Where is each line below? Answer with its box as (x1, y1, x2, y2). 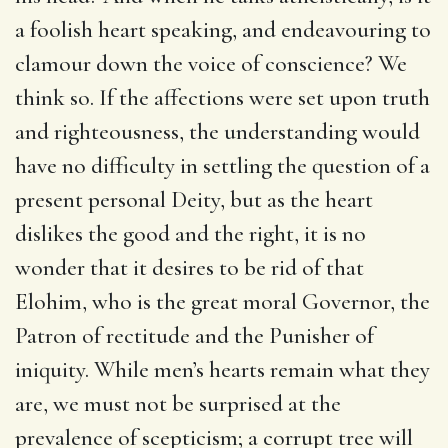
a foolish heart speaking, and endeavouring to (15, 15, 431, 44)
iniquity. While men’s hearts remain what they (15, 355, 430, 384)
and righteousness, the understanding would (15, 117, 420, 146)
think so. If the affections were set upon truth (15, 83, 430, 112)
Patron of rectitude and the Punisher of (15, 321, 374, 350)
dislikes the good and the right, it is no (15, 219, 366, 248)
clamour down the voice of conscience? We (15, 49, 407, 78)
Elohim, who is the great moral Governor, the (15, 287, 430, 316)
